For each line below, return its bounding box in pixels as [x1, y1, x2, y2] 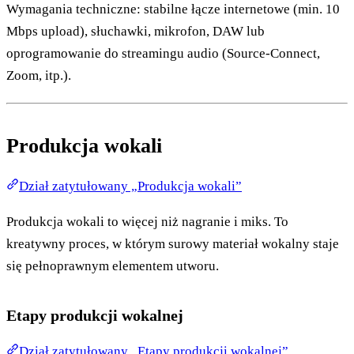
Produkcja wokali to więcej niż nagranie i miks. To [6, 214, 288, 230]
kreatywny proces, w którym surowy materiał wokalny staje [6, 236, 339, 252]
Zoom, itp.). [6, 68, 71, 84]
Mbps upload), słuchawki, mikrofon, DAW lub [6, 24, 265, 40]
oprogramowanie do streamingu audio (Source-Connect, [6, 46, 320, 62]
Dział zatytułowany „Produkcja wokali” [19, 179, 242, 194]
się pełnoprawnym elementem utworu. [6, 258, 219, 274]
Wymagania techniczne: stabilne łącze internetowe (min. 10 [6, 2, 340, 17]
